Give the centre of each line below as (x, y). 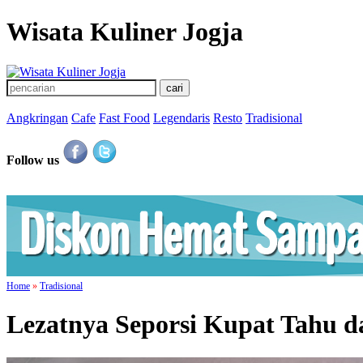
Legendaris (181, 117)
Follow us (33, 160)
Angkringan (37, 117)
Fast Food (124, 117)
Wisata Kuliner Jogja (125, 32)
